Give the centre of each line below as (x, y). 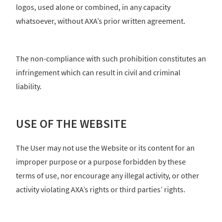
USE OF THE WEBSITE (71, 124)
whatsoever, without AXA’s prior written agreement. (101, 21)
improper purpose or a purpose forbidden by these (101, 161)
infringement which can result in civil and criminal (98, 73)
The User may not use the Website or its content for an (105, 147)
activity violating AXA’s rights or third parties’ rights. (101, 189)
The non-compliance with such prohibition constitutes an (111, 59)
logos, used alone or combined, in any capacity (93, 7)
